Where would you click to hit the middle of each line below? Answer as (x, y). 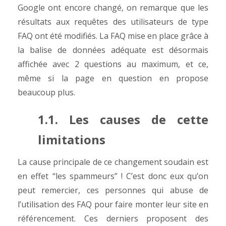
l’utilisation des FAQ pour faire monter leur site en (113, 204)
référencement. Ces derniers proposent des (113, 218)
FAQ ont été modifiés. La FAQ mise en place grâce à (113, 36)
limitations (73, 139)
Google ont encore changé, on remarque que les (113, 8)
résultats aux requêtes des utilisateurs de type (113, 22)
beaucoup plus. (47, 92)
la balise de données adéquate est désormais (113, 50)
